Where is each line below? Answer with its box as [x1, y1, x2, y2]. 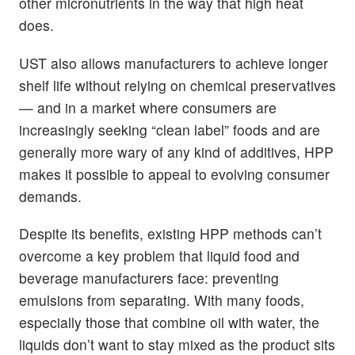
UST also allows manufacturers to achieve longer [19, 52, 328, 73]
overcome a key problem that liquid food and [19, 245, 300, 265]
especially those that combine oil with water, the [19, 311, 319, 332]
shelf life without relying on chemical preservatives [19, 74, 336, 95]
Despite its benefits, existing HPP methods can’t [19, 223, 322, 243]
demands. [19, 185, 82, 206]
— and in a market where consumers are [19, 97, 277, 117]
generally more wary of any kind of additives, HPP [19, 141, 334, 162]
